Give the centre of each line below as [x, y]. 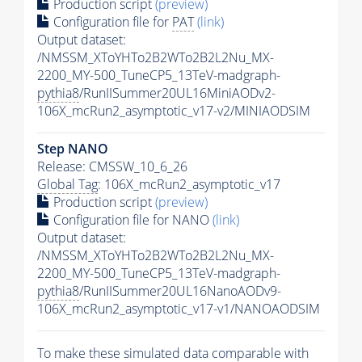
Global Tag [67, 184]
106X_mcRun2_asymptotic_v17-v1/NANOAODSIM [179, 308]
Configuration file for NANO [131, 219]
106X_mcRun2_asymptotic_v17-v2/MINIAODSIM [174, 110]
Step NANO [73, 148]
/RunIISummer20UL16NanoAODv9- [180, 290]
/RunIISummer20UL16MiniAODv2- [177, 93]
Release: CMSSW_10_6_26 [112, 166]
